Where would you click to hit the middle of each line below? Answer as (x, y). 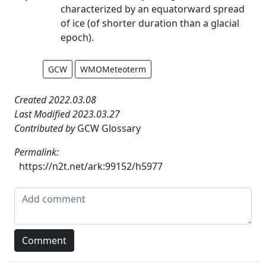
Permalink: (37, 152)
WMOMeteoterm (113, 69)
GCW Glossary (109, 128)
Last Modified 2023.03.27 (67, 114)
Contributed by (46, 128)
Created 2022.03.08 (55, 99)
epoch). (77, 37)
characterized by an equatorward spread (153, 9)
